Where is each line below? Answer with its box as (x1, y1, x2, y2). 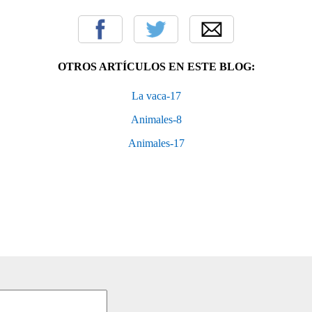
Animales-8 (130, 113, 182, 125)
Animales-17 (127, 136, 185, 149)
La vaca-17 (131, 89, 181, 102)
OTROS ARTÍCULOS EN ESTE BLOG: (57, 60, 255, 72)
